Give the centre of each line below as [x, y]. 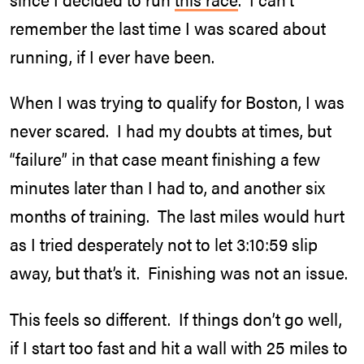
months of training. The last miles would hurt [177, 216]
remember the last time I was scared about [168, 27]
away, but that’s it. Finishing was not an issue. [179, 273]
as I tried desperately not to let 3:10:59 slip [164, 244]
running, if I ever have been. [112, 56]
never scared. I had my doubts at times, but [171, 130]
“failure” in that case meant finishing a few [165, 159]
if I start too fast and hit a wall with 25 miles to [179, 347]
